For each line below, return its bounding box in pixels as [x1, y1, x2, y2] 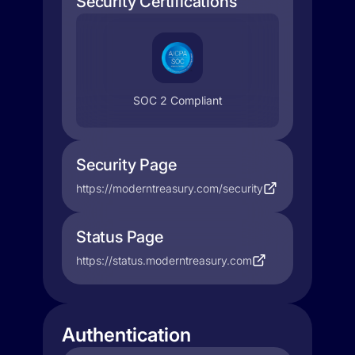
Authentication [62, 323, 191, 346]
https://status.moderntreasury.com [76, 254, 252, 267]
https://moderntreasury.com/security [76, 181, 263, 195]
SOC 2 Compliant [132, 94, 223, 107]
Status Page [76, 227, 163, 246]
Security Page [76, 155, 177, 174]
